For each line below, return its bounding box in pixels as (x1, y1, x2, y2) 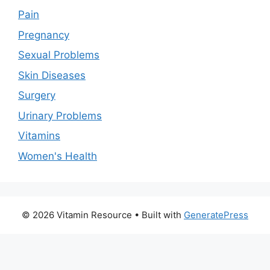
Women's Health (18, 149, 97, 162)
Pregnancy (18, 28, 69, 41)
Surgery (18, 89, 55, 102)
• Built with (132, 209, 184, 221)
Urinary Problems (18, 109, 102, 122)
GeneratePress (184, 209, 248, 221)
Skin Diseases (18, 69, 86, 81)
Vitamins (18, 130, 60, 142)
